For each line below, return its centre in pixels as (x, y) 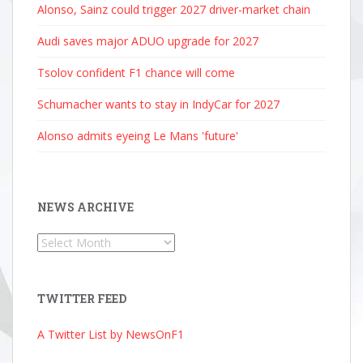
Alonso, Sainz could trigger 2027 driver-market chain (174, 9)
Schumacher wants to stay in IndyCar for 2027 (158, 104)
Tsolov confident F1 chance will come (136, 73)
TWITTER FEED (82, 299)
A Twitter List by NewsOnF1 (111, 334)
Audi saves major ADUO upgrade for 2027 (148, 41)
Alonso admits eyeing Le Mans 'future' (138, 136)
